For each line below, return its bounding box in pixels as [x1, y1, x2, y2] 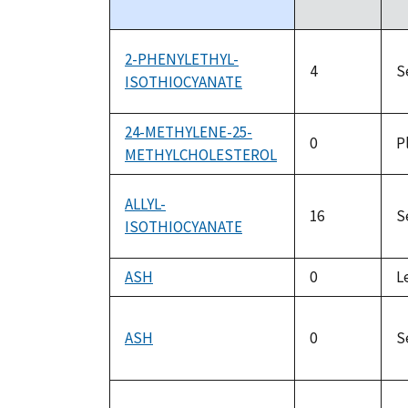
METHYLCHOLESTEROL [125, 145, 277, 166]
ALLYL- [125, 194, 166, 215]
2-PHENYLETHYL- [125, 49, 239, 70]
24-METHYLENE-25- [125, 122, 252, 143]
